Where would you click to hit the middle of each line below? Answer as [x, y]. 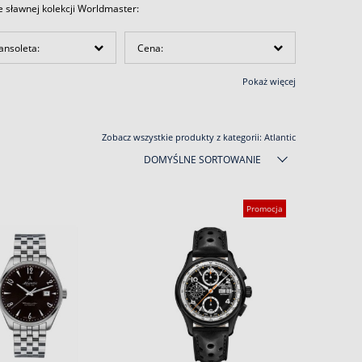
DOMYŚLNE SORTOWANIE [202, 160]
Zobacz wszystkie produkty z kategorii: [183, 137]
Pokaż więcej [269, 81]
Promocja [265, 208]
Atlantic [280, 137]
